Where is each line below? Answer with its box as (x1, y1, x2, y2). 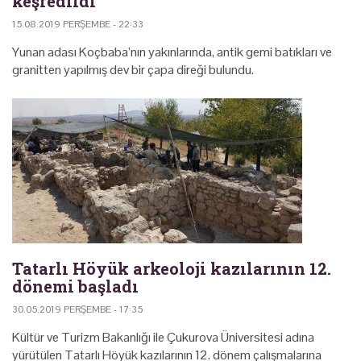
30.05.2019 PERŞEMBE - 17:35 (12, 302, 143, 316)
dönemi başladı (12, 275, 139, 297)
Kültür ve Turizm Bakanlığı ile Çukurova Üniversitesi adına (12, 328, 314, 346)
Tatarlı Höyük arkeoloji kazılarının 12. (12, 257, 331, 279)
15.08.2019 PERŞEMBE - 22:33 (12, 17, 143, 31)
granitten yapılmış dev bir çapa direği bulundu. (12, 60, 254, 78)
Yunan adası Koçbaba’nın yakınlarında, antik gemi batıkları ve (12, 43, 332, 60)
